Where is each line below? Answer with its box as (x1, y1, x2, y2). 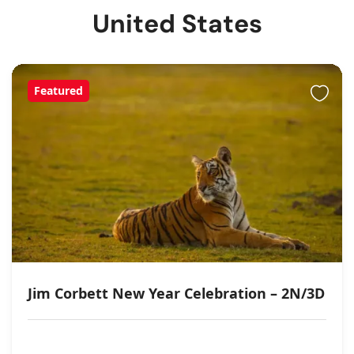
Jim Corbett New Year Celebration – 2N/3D (28, 283, 325, 303)
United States (92, 7, 262, 40)
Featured (34, 83, 83, 98)
